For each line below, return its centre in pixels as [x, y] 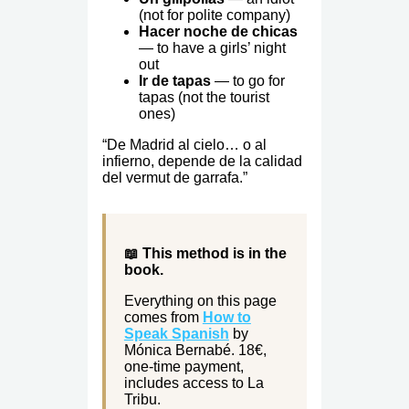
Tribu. [142, 399]
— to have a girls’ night [212, 48]
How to [226, 317]
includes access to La [194, 383]
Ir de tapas [174, 81]
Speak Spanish [176, 333]
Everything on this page [200, 300]
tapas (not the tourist [204, 98]
